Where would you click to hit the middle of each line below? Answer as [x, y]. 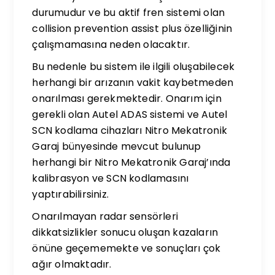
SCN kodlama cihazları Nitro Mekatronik [130, 130]
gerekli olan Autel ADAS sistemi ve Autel [130, 114]
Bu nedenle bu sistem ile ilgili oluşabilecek [134, 67]
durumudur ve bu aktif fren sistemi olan [129, 13]
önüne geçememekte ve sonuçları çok [126, 248]
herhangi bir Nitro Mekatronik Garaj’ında [131, 162]
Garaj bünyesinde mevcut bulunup [117, 146]
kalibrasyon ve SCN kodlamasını [110, 178]
